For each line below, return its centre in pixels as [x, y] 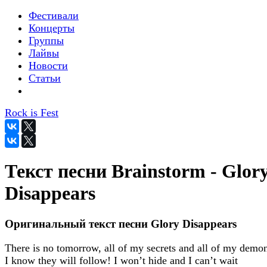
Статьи [45, 78]
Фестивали [54, 15]
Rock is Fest [32, 113]
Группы [46, 41]
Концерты [52, 28]
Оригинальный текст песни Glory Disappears [121, 223]
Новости [48, 66]
